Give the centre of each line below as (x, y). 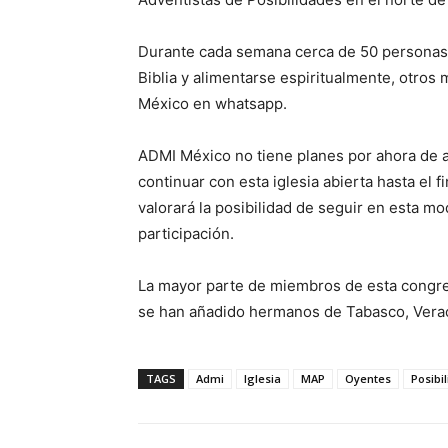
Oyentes (368, 378)
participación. (186, 233)
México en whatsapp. (212, 103)
